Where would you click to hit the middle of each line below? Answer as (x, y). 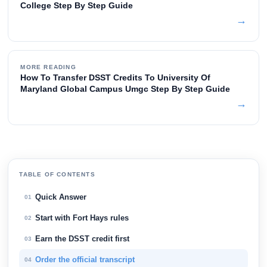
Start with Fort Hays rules (82, 218)
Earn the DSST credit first (83, 239)
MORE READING (48, 67)
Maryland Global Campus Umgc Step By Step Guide (125, 89)
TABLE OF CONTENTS (57, 175)
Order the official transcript (85, 260)
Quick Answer (61, 197)
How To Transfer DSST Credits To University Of (116, 78)
